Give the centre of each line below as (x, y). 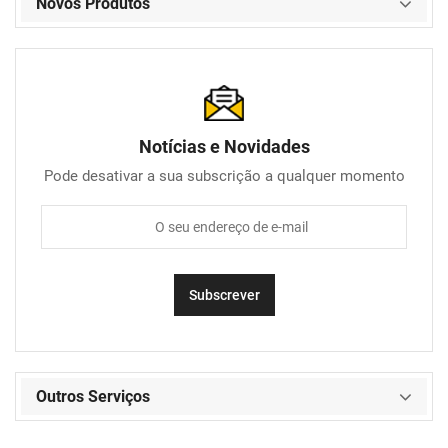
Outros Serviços (93, 397)
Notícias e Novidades (224, 147)
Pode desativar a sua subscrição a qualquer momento (224, 176)
